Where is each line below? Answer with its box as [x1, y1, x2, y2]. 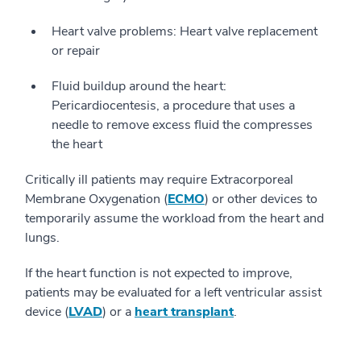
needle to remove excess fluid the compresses [52, 116, 313, 134]
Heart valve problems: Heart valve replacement [52, 23, 317, 40]
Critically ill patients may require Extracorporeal [25, 171, 293, 189]
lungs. [25, 229, 60, 247]
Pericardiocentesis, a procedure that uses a [52, 97, 295, 114]
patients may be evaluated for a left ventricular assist [25, 284, 322, 301]
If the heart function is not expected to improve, [25, 264, 293, 282]
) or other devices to [205, 190, 317, 208]
